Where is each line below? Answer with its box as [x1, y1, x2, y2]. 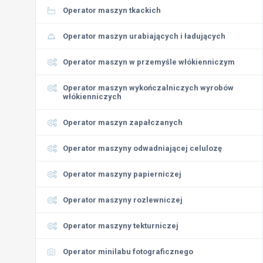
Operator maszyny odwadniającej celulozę [63, 144, 222, 153]
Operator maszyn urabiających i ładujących [63, 32, 225, 41]
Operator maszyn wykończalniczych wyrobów [63, 83, 234, 92]
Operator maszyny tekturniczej [63, 221, 178, 230]
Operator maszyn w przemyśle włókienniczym [63, 58, 235, 66]
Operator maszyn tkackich [63, 6, 161, 15]
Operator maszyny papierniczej [63, 170, 181, 178]
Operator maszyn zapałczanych [63, 118, 183, 127]
